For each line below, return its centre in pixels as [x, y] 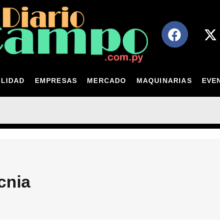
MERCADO [107, 80]
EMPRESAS [56, 80]
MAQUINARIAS [164, 80]
